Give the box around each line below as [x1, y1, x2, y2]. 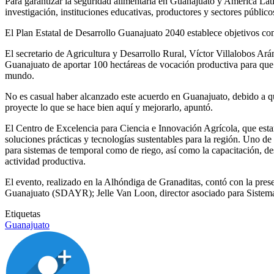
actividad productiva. [5, 156, 86, 167]
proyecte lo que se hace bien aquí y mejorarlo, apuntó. [5, 102, 213, 113]
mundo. [5, 70, 34, 81]
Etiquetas [5, 209, 40, 220]
